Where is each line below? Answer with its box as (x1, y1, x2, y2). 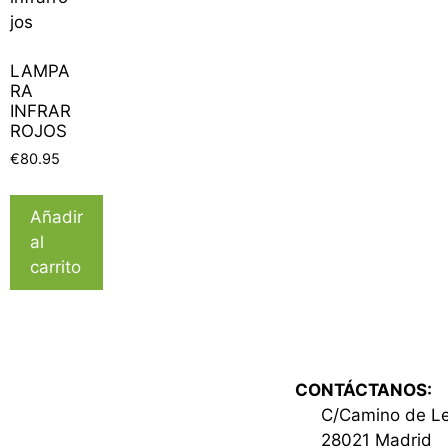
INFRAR (10, 100, 71, 121)
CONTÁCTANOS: (295, 379, 432, 400)
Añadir (30, 206, 83, 227)
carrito (30, 256, 81, 277)
